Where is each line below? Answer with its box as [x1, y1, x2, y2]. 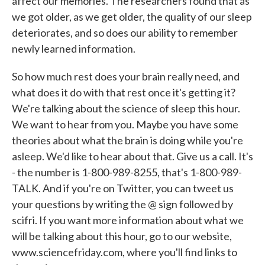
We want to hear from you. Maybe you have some [12, 118, 238, 131]
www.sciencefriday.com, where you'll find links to [12, 245, 237, 258]
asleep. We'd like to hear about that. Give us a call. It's [12, 150, 253, 163]
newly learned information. [12, 42, 135, 55]
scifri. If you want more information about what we [12, 214, 244, 227]
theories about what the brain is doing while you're [12, 134, 243, 147]
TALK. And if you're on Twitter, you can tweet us [12, 182, 234, 195]
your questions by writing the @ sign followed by [12, 198, 233, 211]
